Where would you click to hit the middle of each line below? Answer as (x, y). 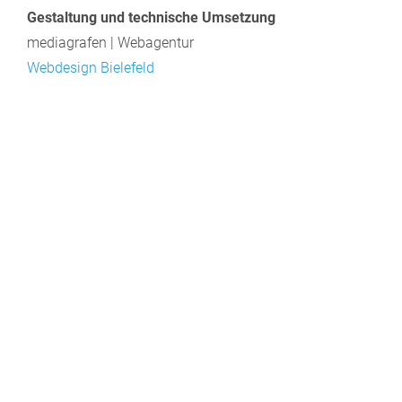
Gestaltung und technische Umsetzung (151, 18)
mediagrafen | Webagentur (110, 43)
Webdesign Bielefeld (91, 68)
